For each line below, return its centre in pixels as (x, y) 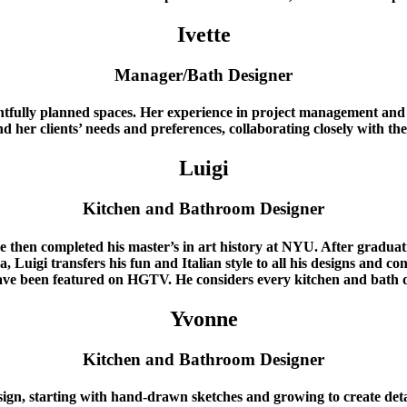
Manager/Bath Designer (203, 74)
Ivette (203, 35)
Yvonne (203, 318)
